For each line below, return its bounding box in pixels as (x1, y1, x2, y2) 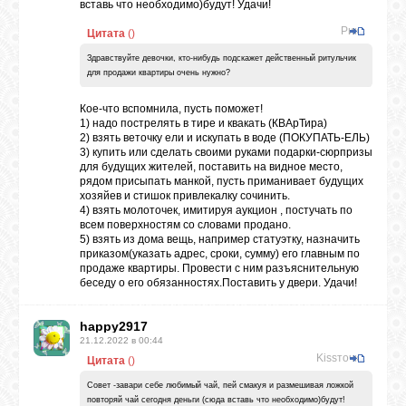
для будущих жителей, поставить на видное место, (80, 160, 343, 173)
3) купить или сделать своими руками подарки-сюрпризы (80, 146, 372, 159)
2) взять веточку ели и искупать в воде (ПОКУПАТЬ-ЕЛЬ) (80, 131, 370, 144)
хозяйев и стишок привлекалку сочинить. (80, 189, 290, 202)
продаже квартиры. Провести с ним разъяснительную (80, 262, 359, 275)
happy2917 (80, 319, 148, 333)
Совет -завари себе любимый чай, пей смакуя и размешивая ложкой (87, 381, 353, 390)
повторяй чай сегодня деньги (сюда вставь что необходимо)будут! (87, 395, 345, 404)
